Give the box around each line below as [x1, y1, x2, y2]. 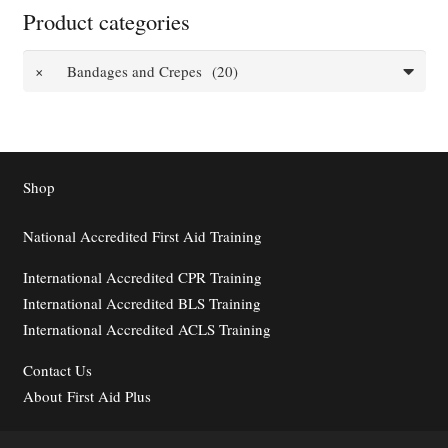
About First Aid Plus [22, 385, 151, 406]
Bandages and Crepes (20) [51, 60, 238, 81]
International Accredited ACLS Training [22, 318, 271, 339]
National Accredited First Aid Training [22, 225, 262, 246]
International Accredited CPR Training [22, 266, 262, 287]
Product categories [22, 5, 190, 36]
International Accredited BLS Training [22, 292, 261, 313]
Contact [22, 359, 71, 380]
